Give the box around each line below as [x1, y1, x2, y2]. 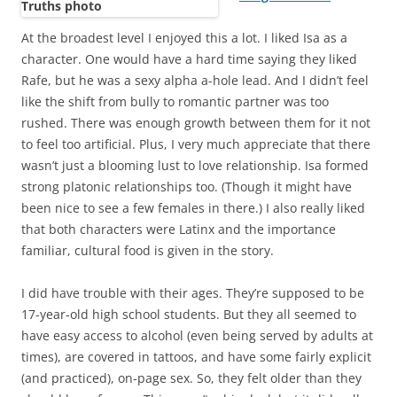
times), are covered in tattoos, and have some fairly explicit [21, 347, 371, 365]
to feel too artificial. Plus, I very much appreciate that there [21, 135, 370, 152]
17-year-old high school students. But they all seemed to [21, 305, 356, 323]
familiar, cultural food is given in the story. [21, 241, 274, 259]
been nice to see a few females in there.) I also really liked [21, 198, 365, 216]
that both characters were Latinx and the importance [21, 220, 336, 237]
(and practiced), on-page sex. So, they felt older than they [21, 369, 362, 386]
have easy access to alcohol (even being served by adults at [21, 326, 373, 344]
